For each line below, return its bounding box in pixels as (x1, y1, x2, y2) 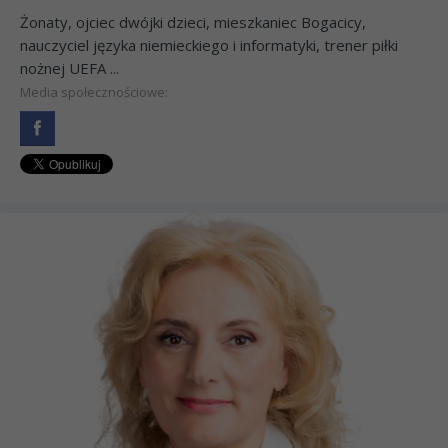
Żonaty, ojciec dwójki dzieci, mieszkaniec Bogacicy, (20, 11, 366, 32)
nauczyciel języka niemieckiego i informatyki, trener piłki (20, 34, 398, 55)
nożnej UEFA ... (20, 57, 119, 78)
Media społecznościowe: (20, 82, 168, 101)
